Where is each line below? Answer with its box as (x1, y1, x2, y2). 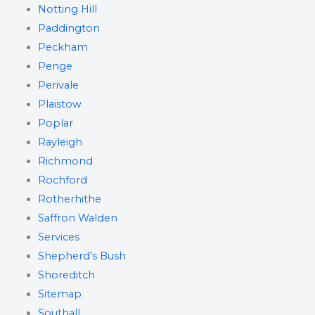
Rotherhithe (37, 193, 101, 205)
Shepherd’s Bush (37, 250, 126, 262)
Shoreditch (37, 269, 95, 281)
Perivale (37, 79, 79, 91)
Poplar (37, 117, 73, 129)
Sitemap (37, 288, 82, 300)
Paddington (37, 22, 100, 34)
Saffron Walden (37, 212, 117, 224)
